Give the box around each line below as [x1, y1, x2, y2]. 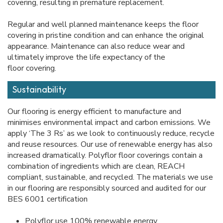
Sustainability [12, 84, 66, 96]
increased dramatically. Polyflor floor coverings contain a [7, 150, 203, 161]
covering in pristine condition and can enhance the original [7, 30, 204, 41]
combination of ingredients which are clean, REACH [7, 161, 185, 172]
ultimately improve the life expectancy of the [7, 52, 165, 63]
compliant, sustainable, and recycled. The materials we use [7, 172, 213, 183]
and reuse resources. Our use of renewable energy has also [7, 139, 213, 150]
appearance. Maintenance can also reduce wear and [7, 41, 185, 52]
